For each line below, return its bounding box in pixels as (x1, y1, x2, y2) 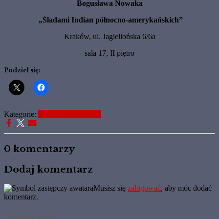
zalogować (128, 184, 161, 193)
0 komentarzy (4, 143, 75, 154)
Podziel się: (4, 66, 41, 74)
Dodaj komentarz (4, 163, 93, 175)
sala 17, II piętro (85, 49, 134, 58)
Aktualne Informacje (38, 110, 101, 119)
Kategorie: (4, 110, 38, 119)
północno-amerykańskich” (95, 16, 183, 24)
